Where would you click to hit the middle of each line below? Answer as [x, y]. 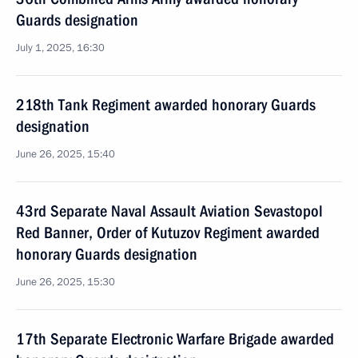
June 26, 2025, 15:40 [66, 154]
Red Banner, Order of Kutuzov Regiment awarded [168, 233]
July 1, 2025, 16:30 [60, 48]
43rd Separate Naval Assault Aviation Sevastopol [169, 211]
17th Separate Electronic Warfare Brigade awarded [175, 339]
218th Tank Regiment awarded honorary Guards [166, 105]
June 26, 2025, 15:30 [66, 282]
